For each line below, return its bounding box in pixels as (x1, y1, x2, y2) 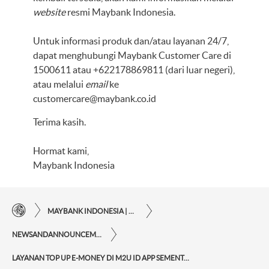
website (33, 7, 65, 17)
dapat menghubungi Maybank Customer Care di (33, 50, 231, 61)
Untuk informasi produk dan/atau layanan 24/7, (33, 35, 229, 46)
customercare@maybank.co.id (33, 93, 156, 104)
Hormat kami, (33, 145, 89, 156)
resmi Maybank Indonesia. (65, 7, 177, 17)
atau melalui (33, 79, 85, 89)
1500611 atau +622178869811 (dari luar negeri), (33, 64, 235, 75)
